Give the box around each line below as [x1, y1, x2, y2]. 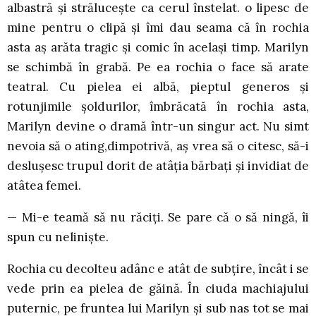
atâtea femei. [7, 178, 81, 194]
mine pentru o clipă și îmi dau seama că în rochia [7, 20, 309, 36]
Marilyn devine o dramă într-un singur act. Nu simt [7, 119, 309, 135]
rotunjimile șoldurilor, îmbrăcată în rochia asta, [7, 99, 309, 115]
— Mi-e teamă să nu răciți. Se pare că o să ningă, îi [7, 209, 309, 226]
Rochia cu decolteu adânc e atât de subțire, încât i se [7, 261, 309, 277]
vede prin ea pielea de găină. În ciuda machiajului [7, 281, 309, 297]
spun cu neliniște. [7, 229, 109, 245]
